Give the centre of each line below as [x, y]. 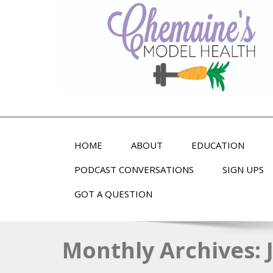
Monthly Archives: [164, 250]
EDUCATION [218, 145]
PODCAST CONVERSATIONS [134, 169]
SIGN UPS [243, 169]
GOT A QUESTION [113, 194]
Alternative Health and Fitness [131, 102]
